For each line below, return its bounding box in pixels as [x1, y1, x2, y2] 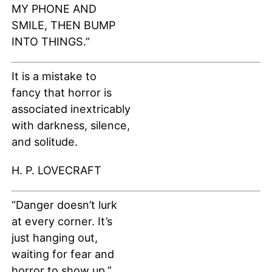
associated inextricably [11, 103, 131, 116]
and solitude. [11, 135, 78, 149]
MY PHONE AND [11, 2, 97, 16]
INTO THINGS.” [11, 35, 90, 49]
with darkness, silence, [11, 119, 130, 132]
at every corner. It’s [11, 215, 112, 228]
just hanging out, [11, 231, 98, 245]
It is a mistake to [11, 70, 97, 83]
